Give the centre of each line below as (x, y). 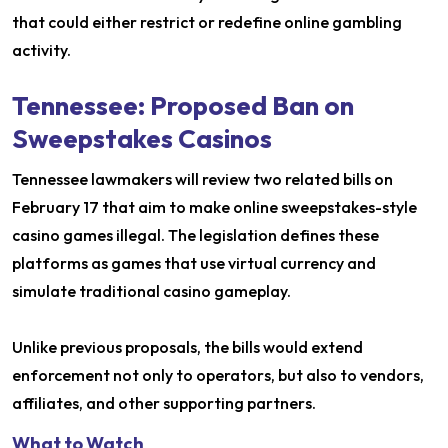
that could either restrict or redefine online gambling (207, 22)
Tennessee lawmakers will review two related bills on (202, 179)
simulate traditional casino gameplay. (151, 291)
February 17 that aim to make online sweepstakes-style (214, 207)
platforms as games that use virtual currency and (194, 263)
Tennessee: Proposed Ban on (183, 106)
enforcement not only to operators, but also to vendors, (218, 375)
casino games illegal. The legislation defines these (195, 235)
